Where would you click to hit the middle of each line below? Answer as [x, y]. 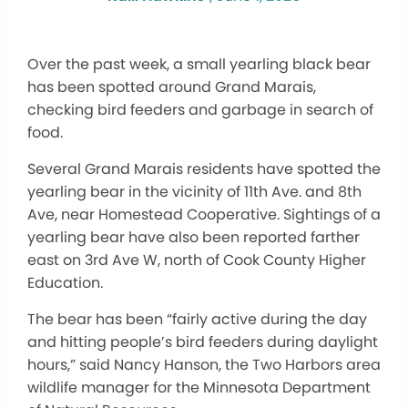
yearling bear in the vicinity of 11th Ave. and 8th [194, 191]
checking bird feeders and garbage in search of [200, 109]
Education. [65, 282]
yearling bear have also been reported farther [194, 237]
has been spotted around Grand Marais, [172, 87]
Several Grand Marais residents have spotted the [204, 168]
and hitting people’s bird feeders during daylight [203, 342]
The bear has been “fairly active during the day [197, 319]
